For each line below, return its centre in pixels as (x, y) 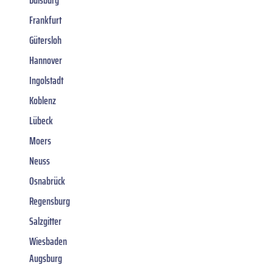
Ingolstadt (46, 80)
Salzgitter (45, 221)
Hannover (46, 60)
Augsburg (46, 258)
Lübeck (41, 120)
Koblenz (43, 100)
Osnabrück (47, 181)
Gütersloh (45, 40)
